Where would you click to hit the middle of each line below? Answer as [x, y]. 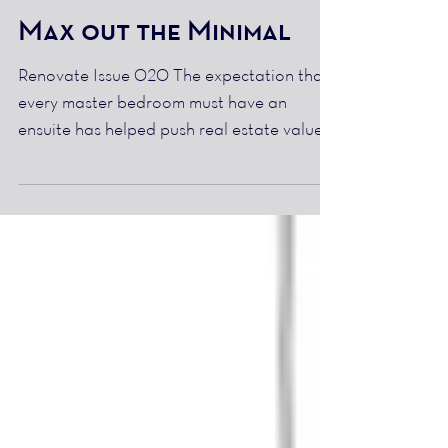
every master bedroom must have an [152, 191]
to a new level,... [75, 245]
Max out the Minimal [154, 119]
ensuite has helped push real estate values [174, 218]
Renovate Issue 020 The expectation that [173, 164]
